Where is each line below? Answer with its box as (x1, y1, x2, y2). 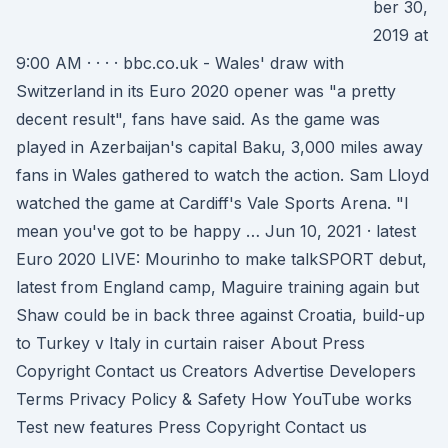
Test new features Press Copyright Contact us (16, 417, 367, 437)
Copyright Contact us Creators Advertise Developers (16, 361, 416, 381)
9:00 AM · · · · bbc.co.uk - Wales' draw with (16, 53, 344, 73)
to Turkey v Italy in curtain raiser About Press (16, 333, 365, 353)
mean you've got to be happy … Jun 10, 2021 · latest (16, 221, 416, 241)
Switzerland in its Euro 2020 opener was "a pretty (16, 81, 396, 101)
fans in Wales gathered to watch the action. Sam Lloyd (16, 165, 429, 185)
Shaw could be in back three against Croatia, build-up (16, 305, 425, 325)
